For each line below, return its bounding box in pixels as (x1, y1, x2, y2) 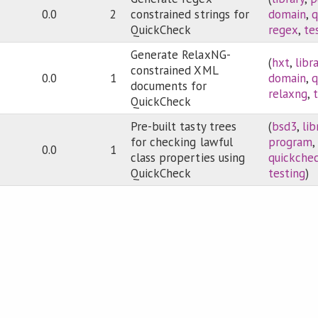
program (268, 134, 313, 150)
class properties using (131, 150, 245, 166)
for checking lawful (131, 134, 233, 150)
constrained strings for (131, 6, 249, 23)
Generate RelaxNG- (131, 47, 231, 63)
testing (268, 165, 306, 182)
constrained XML (131, 62, 219, 79)
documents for (131, 78, 207, 94)
